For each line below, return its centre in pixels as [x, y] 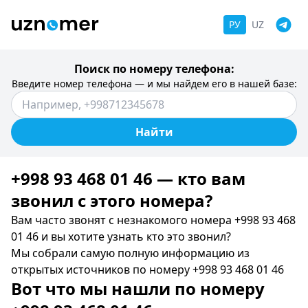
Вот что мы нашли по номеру [138, 288]
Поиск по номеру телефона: [154, 69]
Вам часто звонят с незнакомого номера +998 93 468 [153, 220]
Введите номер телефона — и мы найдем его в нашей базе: [154, 84]
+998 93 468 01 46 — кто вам [128, 178]
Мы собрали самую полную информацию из [130, 253]
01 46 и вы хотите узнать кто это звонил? [121, 236]
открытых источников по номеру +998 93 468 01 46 [147, 269]
